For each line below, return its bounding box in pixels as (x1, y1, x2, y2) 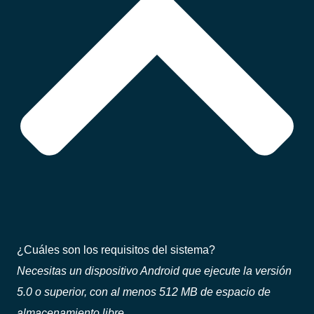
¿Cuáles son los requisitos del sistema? (17, 243, 215, 257)
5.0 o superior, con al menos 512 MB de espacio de (17, 285, 271, 299)
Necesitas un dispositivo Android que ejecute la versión (17, 264, 292, 278)
